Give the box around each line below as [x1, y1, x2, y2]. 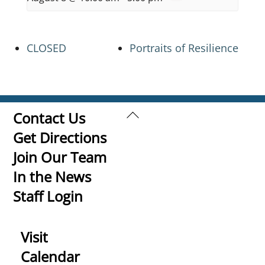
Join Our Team [13, 147, 107, 167]
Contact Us [13, 108, 86, 128]
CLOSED [27, 40, 66, 55]
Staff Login [13, 186, 83, 206]
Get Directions [13, 127, 107, 147]
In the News [13, 166, 92, 186]
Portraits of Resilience [130, 40, 238, 55]
